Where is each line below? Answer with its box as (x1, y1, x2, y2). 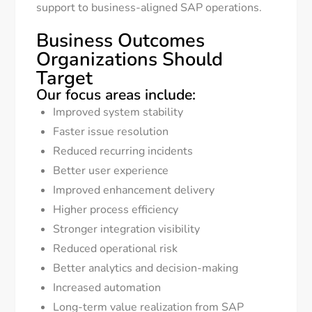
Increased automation (53, 280, 162, 296)
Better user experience (53, 163, 169, 179)
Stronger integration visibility (53, 221, 201, 237)
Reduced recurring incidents (53, 143, 194, 159)
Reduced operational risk (53, 241, 178, 257)
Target (36, 65, 93, 92)
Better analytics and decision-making (53, 260, 239, 276)
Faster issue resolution (53, 124, 169, 140)
